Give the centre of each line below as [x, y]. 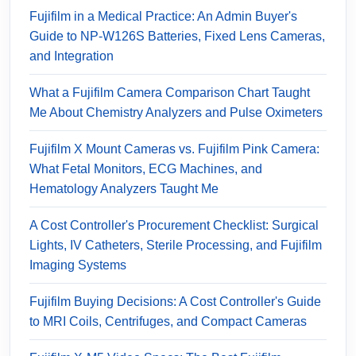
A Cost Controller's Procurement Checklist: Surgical [174, 225]
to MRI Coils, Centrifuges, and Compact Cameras [168, 321]
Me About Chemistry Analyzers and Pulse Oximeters [176, 112]
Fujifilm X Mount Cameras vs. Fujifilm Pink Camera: [174, 149]
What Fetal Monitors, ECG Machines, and [146, 168]
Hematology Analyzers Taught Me [124, 188]
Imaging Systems [78, 265]
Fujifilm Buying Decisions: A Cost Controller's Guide [175, 301]
